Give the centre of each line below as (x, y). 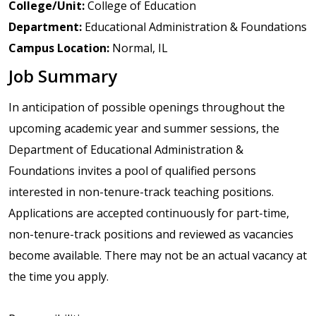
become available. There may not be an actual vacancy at (158, 256)
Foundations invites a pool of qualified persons (132, 171)
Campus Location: (59, 48)
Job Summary (63, 76)
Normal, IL (139, 48)
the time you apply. (59, 277)
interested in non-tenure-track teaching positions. (141, 192)
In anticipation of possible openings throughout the (147, 108)
